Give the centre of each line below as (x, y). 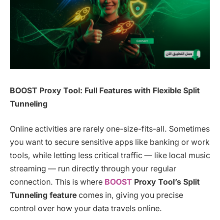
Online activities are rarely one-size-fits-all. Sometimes (110, 129)
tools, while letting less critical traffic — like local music (110, 156)
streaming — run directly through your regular (93, 169)
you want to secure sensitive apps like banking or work (110, 142)
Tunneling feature (43, 195)
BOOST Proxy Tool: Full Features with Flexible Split (105, 90)
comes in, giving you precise (130, 195)
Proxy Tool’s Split (167, 182)
